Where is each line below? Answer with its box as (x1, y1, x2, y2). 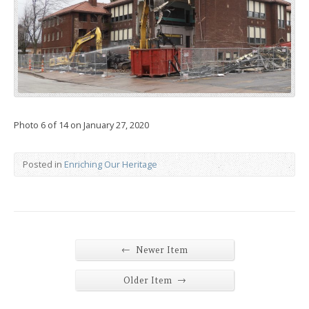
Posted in (23, 158, 64, 171)
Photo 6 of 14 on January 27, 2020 (14, 119, 149, 132)
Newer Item (133, 244, 188, 257)
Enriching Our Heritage (64, 158, 157, 171)
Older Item (123, 275, 175, 287)
